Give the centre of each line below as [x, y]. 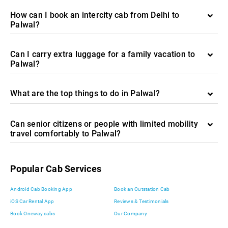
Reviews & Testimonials [141, 201]
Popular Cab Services [56, 169]
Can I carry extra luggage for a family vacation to [103, 54]
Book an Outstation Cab [142, 189]
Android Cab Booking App [41, 189]
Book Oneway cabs [33, 213]
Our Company [131, 213]
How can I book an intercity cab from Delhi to [95, 15]
